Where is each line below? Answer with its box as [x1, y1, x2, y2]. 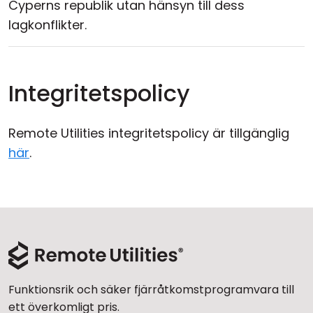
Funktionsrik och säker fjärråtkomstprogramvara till [8, 282, 294, 298]
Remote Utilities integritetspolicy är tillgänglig [8, 124, 289, 142]
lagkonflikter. [8, 16, 87, 34]
